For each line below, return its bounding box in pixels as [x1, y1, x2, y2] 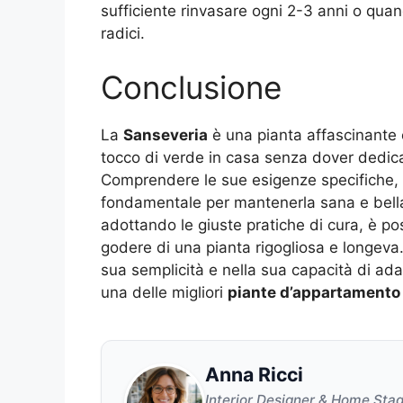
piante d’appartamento [228, 282, 400, 301]
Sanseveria [123, 125, 208, 144]
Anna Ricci [205, 362, 303, 386]
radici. [101, 24, 145, 43]
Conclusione [101, 67, 282, 106]
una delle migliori [101, 282, 228, 301]
